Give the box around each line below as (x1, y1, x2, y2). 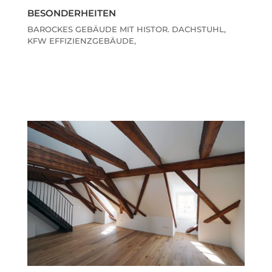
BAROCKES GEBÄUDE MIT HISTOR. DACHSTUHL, (27, 24, 226, 34)
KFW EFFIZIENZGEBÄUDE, (27, 36, 138, 46)
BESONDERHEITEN (27, 7, 116, 19)
